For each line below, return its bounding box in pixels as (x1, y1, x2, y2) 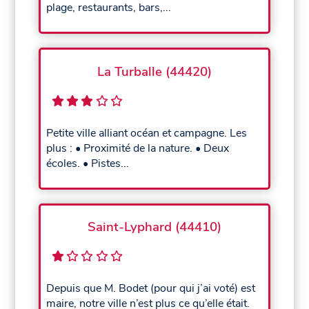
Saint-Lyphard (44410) (87, 218, 221, 237)
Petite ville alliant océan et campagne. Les (46, 125, 248, 141)
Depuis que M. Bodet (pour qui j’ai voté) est (46, 281, 256, 297)
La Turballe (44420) (97, 63, 212, 81)
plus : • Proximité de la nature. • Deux (46, 140, 230, 156)
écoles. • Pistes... (46, 155, 130, 171)
